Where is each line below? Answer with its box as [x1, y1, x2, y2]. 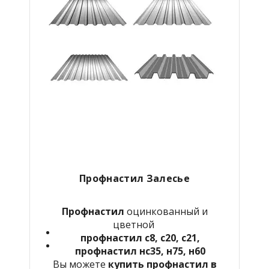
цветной [112, 217, 157, 231]
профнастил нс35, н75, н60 [74, 244, 205, 258]
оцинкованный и [126, 204, 208, 218]
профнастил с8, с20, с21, [80, 231, 200, 244]
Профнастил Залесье [79, 171, 190, 185]
